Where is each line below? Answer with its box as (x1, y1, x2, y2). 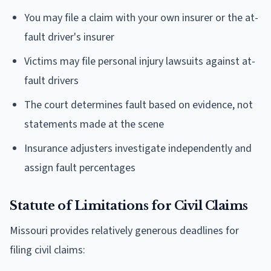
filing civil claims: (10, 242, 85, 258)
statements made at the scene (24, 116, 164, 132)
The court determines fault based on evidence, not (24, 97, 253, 113)
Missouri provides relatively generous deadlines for (10, 223, 239, 238)
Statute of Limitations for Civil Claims (10, 198, 248, 213)
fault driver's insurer (24, 29, 114, 45)
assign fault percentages (24, 160, 135, 175)
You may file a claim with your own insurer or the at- (24, 10, 258, 25)
